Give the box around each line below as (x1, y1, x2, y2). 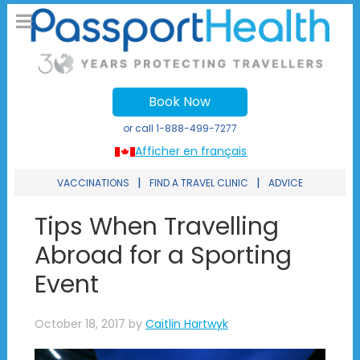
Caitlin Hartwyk (145, 316, 228, 333)
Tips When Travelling (34, 210, 279, 244)
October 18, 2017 (34, 316, 125, 333)
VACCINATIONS (56, 176, 129, 190)
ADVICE (268, 176, 303, 190)
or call (122, 121, 156, 136)
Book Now (149, 92, 211, 112)
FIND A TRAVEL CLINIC (149, 176, 248, 190)
